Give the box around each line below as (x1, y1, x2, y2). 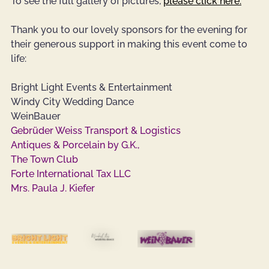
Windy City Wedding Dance (11, 96, 134, 108)
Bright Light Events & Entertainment (11, 82, 172, 94)
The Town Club (11, 154, 78, 166)
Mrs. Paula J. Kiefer (11, 183, 95, 195)
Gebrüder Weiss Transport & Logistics (11, 125, 181, 137)
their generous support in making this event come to (11, 38, 250, 50)
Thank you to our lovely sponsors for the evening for (11, 24, 250, 36)
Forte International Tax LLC (11, 168, 131, 180)
